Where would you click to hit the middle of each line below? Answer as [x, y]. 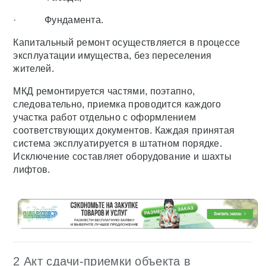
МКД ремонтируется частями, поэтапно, [104, 91]
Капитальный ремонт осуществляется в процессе [127, 42]
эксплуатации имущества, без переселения [113, 56]
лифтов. [32, 170]
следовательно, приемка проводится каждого [117, 104]
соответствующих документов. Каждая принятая [124, 130]
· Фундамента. [58, 20]
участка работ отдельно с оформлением [105, 117]
